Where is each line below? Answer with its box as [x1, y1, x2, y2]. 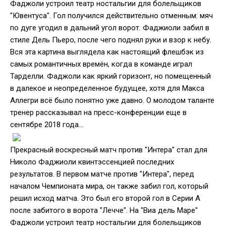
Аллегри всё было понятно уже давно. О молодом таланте [10, 96, 214, 105]
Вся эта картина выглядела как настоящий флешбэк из [10, 47, 204, 56]
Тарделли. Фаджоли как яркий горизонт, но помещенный [10, 72, 211, 81]
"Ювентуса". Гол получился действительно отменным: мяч [10, 11, 213, 20]
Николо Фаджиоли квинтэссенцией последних [10, 157, 174, 166]
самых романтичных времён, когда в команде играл [10, 60, 192, 69]
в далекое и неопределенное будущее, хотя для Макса [10, 84, 204, 93]
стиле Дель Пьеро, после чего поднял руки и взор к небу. [10, 35, 211, 44]
